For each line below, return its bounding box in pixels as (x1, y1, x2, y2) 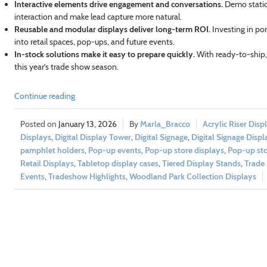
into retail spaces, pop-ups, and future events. (14, 36, 175, 48)
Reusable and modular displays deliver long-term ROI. (14, 24, 210, 35)
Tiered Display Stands (162, 158, 241, 169)
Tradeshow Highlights (48, 171, 126, 182)
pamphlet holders (20, 145, 85, 156)
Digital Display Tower (54, 132, 131, 143)
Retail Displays (20, 158, 74, 169)
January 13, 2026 (58, 119, 117, 130)
